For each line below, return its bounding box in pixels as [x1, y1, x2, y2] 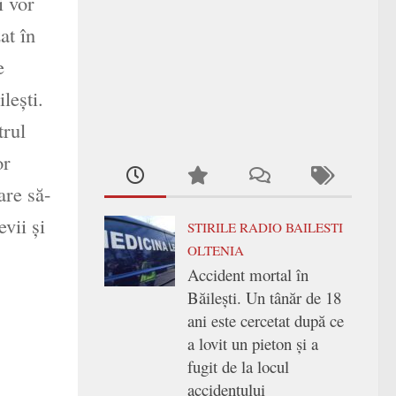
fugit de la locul [187, 354, 289, 377]
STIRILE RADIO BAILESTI [187, 217, 343, 236]
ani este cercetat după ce [187, 308, 344, 331]
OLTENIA [187, 240, 244, 259]
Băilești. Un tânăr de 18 [187, 286, 341, 308]
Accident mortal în [187, 263, 308, 286]
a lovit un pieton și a [187, 331, 318, 354]
